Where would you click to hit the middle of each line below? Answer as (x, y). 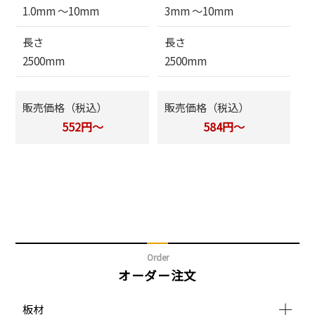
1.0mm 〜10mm (61, 10)
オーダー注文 (157, 275)
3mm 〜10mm (199, 10)
